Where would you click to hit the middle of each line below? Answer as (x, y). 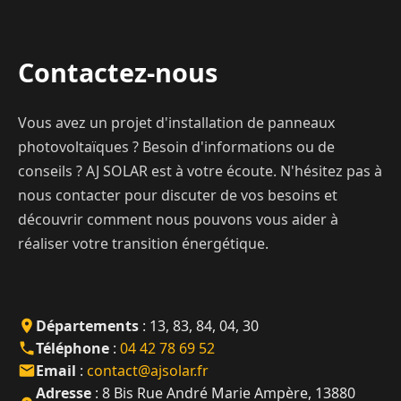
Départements (87, 325)
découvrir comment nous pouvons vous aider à (178, 219)
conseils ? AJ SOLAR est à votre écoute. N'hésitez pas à (200, 171)
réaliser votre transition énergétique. (143, 243)
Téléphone (73, 348)
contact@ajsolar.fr (148, 370)
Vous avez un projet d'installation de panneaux (176, 122)
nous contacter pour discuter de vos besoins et (178, 195)
